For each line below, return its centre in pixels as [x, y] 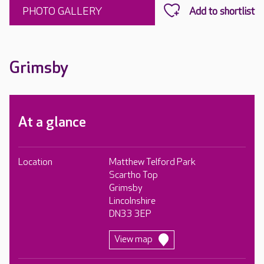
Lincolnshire [133, 201]
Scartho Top [134, 175]
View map [134, 240]
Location [35, 162]
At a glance [52, 122]
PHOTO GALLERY [62, 11]
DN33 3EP [131, 214]
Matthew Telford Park [153, 162]
